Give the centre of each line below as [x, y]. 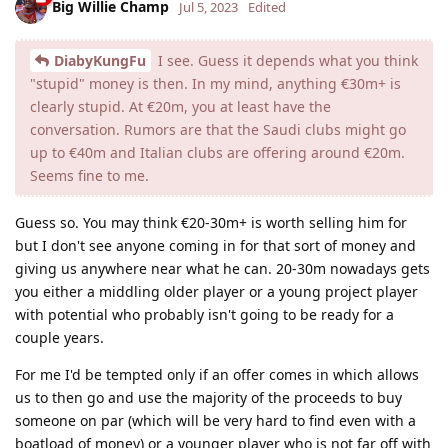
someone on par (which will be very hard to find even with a [215, 420]
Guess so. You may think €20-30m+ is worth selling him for [211, 222]
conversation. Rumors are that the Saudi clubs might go [218, 129]
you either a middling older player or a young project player [216, 291]
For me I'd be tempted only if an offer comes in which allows [217, 374]
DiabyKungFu [100, 60]
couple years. [59, 337]
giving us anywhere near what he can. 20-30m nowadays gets [222, 268]
